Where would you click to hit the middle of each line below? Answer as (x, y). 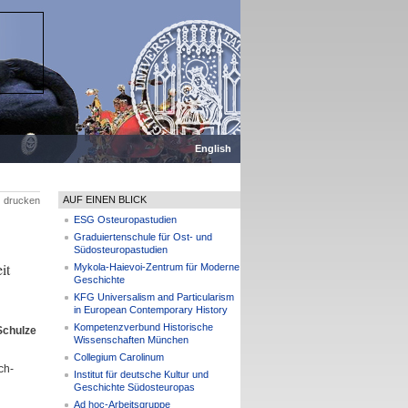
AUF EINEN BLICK (104, 199)
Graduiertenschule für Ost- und (143, 237)
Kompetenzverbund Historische (143, 327)
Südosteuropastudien (120, 250)
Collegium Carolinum (118, 357)
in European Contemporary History (150, 310)
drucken (21, 200)
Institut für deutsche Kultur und (141, 374)
